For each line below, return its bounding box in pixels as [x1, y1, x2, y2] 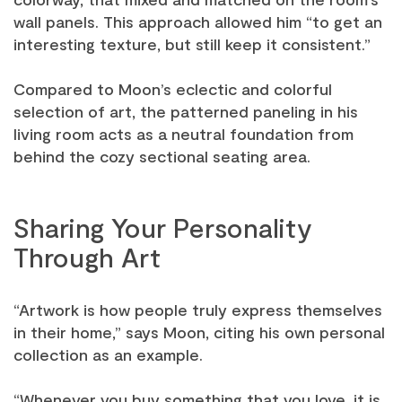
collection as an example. [13, 345, 203, 364]
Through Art [13, 240, 161, 273]
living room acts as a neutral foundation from [13, 124, 354, 144]
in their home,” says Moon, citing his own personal [13, 322, 385, 342]
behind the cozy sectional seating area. [13, 146, 310, 166]
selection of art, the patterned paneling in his [13, 101, 358, 121]
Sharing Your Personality [13, 211, 311, 243]
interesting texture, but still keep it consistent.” [13, 34, 371, 54]
